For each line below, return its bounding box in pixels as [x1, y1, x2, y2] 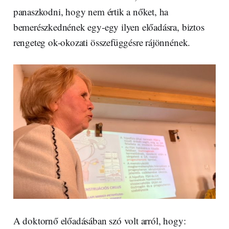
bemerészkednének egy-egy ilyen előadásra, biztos [13, 20, 204, 33]
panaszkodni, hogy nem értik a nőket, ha [13, 5, 169, 18]
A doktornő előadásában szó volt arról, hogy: [13, 214, 189, 227]
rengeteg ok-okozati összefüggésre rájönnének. [13, 35, 202, 49]
